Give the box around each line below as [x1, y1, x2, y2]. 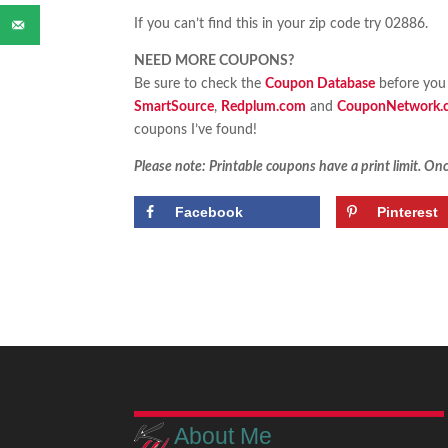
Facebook [175, 204, 244, 221]
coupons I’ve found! [134, 123, 258, 138]
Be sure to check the [134, 77, 266, 92]
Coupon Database [265, 77, 376, 92]
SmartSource [134, 100, 215, 115]
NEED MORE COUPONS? [134, 54, 295, 69]
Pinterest [377, 204, 439, 221]
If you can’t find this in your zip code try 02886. [134, 17, 429, 32]
